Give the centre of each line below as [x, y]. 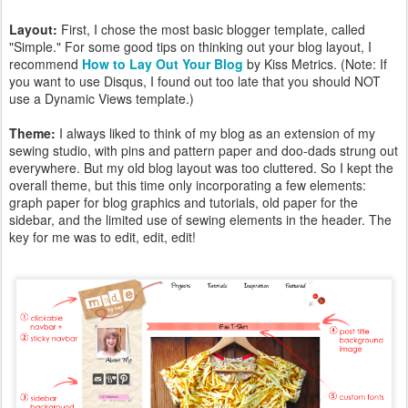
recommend [46, 64]
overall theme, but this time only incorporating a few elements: [188, 185]
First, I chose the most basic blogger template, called [213, 30]
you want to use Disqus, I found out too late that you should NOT [195, 82]
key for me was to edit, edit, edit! [102, 237]
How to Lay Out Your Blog [163, 64]
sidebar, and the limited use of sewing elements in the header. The [200, 220]
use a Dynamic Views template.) [102, 99]
